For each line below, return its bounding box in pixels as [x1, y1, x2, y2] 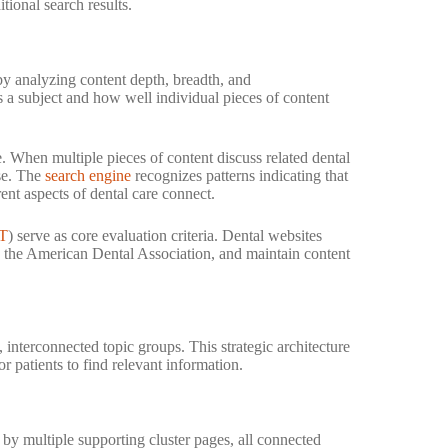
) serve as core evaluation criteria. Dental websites [8, 226, 322, 244]
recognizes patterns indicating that [131, 166, 348, 184]
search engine [45, 166, 131, 184]
